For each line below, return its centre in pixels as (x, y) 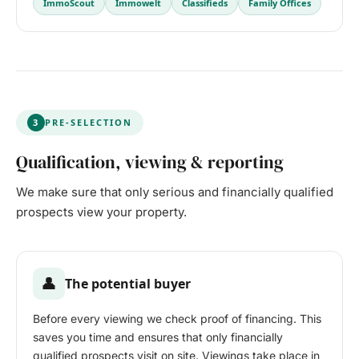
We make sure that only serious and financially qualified (175, 192)
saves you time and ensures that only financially (158, 337)
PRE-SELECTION (89, 123)
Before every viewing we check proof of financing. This (177, 319)
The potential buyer (128, 283)
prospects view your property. (101, 212)
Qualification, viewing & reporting (150, 162)
